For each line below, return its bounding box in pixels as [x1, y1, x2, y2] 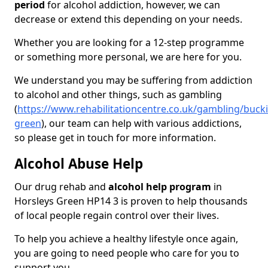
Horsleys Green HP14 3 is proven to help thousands [14, 194, 248, 208]
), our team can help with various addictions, [41, 117, 242, 130]
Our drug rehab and [14, 180, 108, 194]
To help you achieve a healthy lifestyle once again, [14, 232, 238, 246]
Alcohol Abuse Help [14, 154, 143, 173]
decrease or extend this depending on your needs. [14, 13, 242, 26]
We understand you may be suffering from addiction [14, 74, 252, 87]
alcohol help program [108, 180, 211, 194]
